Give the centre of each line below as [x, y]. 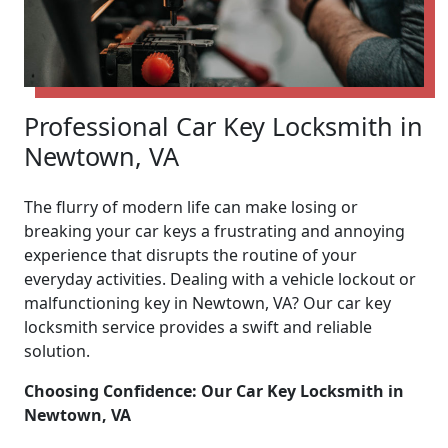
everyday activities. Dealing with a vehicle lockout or [220, 278]
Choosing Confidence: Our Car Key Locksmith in [214, 390]
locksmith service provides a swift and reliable [198, 326]
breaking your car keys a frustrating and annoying [214, 230]
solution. [57, 350]
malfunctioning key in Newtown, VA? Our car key [207, 302]
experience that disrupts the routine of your [190, 254]
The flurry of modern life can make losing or [191, 206]
